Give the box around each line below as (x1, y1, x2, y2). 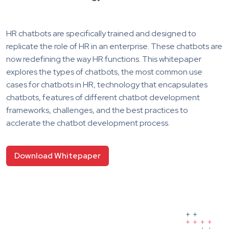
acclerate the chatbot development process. (6, 117, 170, 128)
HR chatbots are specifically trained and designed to (6, 28, 196, 39)
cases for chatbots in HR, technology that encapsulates (6, 79, 208, 90)
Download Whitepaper (14, 150, 101, 161)
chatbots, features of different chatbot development (6, 91, 200, 103)
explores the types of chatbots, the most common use (6, 66, 202, 77)
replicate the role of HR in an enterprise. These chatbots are (6, 40, 222, 52)
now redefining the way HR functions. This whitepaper (6, 53, 201, 64)
